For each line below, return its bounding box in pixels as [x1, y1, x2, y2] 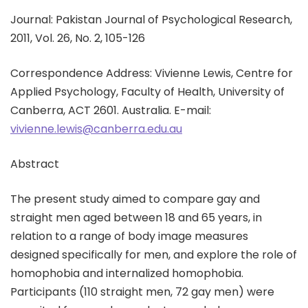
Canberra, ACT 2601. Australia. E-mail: [10, 102, 211, 118]
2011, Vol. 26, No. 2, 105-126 [10, 30, 145, 46]
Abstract [10, 156, 59, 172]
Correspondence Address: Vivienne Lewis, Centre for [10, 65, 293, 81]
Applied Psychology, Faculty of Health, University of [10, 84, 285, 100]
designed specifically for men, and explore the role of [10, 247, 297, 263]
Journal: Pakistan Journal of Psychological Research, [10, 12, 292, 27]
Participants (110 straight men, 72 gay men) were [10, 284, 274, 300]
